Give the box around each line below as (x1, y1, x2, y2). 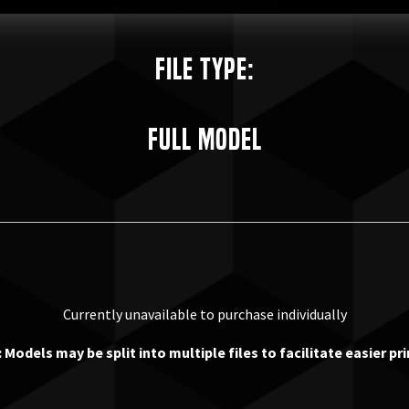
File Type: (154, 50, 255, 87)
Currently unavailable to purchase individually (62, 304, 347, 323)
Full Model (147, 121, 262, 157)
